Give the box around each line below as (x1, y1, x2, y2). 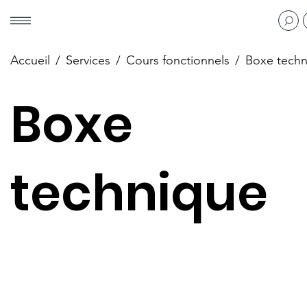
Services (66, 53, 110, 68)
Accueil (10, 53, 50, 68)
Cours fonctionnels (126, 53, 230, 68)
